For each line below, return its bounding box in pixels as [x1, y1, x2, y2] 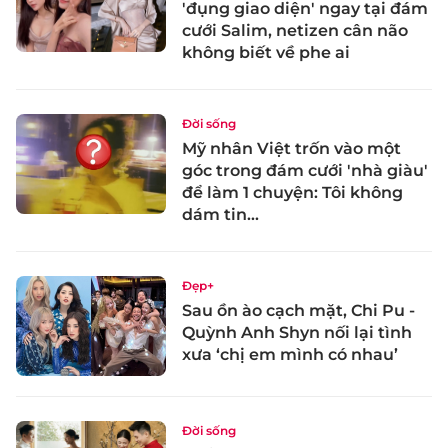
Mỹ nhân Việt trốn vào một [182, 139, 401, 159]
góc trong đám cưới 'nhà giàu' [182, 161, 428, 181]
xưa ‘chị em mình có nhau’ [182, 345, 398, 365]
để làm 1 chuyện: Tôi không [182, 183, 403, 203]
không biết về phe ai [182, 43, 350, 63]
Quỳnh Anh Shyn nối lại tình [182, 323, 412, 343]
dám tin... [182, 205, 259, 225]
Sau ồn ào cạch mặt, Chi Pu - [182, 301, 415, 321]
